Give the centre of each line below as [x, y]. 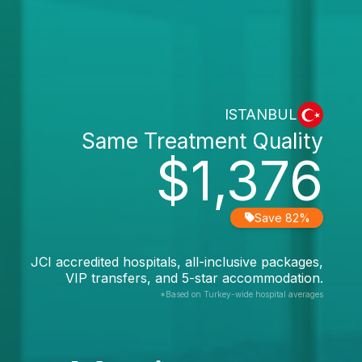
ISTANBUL [261, 114]
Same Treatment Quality [202, 140]
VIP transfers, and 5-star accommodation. [194, 278]
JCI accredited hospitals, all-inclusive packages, [177, 261]
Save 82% [282, 217]
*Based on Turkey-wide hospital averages [242, 294]
